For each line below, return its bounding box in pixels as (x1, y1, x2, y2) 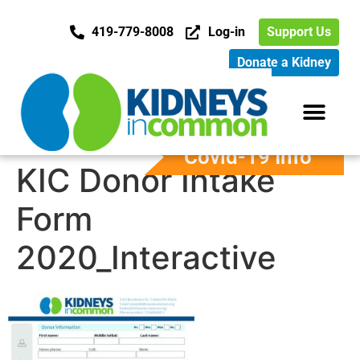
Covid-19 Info (184, 145, 312, 170)
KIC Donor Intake (16, 161, 276, 201)
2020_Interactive (16, 238, 276, 278)
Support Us (266, 24, 331, 39)
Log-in (207, 24, 245, 39)
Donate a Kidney (236, 55, 331, 70)
